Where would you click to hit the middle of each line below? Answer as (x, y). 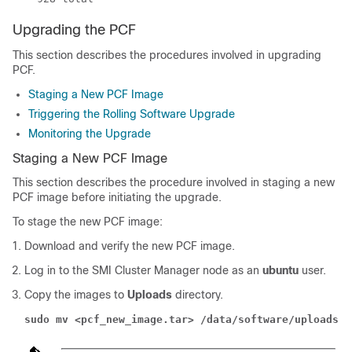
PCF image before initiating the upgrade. (117, 198)
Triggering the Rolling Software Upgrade (132, 114)
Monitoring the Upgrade (90, 134)
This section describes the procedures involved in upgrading (167, 55)
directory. (199, 295)
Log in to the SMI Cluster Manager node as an (143, 271)
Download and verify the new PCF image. (130, 246)
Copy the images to (76, 295)
